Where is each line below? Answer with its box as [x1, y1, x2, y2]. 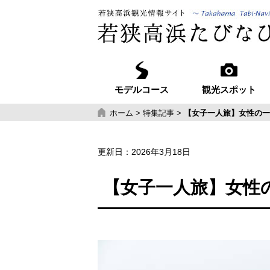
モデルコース [114, 85, 169, 95]
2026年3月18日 [131, 147, 190, 157]
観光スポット [202, 85, 257, 95]
